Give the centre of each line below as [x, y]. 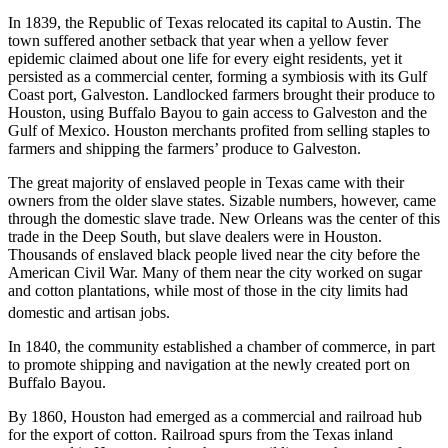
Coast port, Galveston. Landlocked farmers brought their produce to [221, 95]
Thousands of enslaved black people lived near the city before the [214, 255]
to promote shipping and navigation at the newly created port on [209, 365]
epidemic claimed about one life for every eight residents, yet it [205, 59]
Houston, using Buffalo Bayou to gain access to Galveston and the [217, 113]
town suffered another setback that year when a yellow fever [198, 41]
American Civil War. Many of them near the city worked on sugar [215, 273]
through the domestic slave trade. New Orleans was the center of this [224, 219]
